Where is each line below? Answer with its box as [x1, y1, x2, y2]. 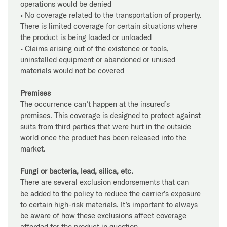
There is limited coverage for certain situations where [20, 21, 197, 31]
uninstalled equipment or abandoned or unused [20, 54, 175, 64]
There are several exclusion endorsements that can [20, 177, 189, 187]
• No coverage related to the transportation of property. [20, 10, 202, 20]
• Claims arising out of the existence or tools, [20, 43, 169, 53]
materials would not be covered [20, 65, 124, 75]
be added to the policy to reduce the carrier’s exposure [20, 188, 201, 198]
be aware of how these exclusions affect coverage [20, 210, 186, 220]
